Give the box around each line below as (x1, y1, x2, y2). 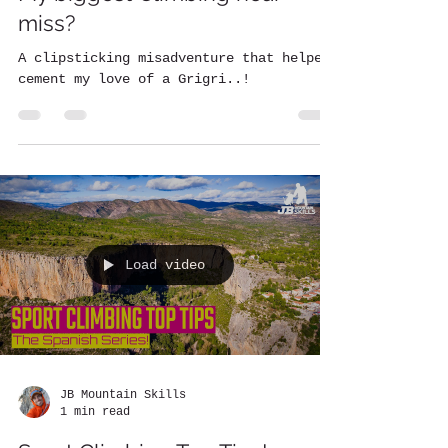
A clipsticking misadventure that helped (18, 50, 330, 66)
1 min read (60, 404, 130, 419)
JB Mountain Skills (60, 388, 186, 402)
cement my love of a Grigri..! (18, 71, 250, 87)
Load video (125, 257, 205, 273)
